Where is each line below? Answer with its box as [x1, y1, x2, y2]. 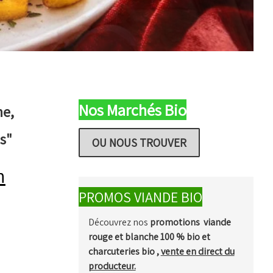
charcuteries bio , [88, 244, 161, 258]
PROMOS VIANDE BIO [78, 186, 202, 207]
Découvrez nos [88, 215, 150, 229]
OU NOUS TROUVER [91, 135, 186, 150]
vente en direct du [160, 244, 235, 258]
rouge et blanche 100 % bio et [88, 230, 210, 243]
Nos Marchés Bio [78, 99, 186, 120]
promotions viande [149, 215, 231, 229]
